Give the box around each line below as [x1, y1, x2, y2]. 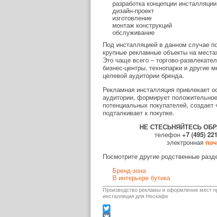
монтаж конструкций [112, 20, 172, 30]
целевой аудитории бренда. [103, 71, 184, 80]
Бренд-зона [112, 166, 146, 175]
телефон [155, 130, 182, 139]
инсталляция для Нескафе [103, 192, 168, 200]
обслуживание [112, 28, 155, 37]
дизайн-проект [112, 6, 154, 15]
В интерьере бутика [112, 173, 170, 182]
